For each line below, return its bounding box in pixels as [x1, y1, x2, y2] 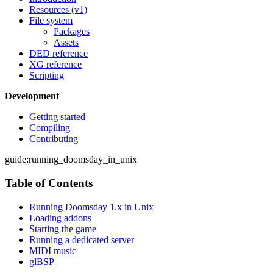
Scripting [29, 70, 64, 81]
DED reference [29, 48, 88, 59]
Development [5, 91, 59, 102]
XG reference [29, 59, 82, 70]
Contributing [29, 133, 78, 144]
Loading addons [29, 212, 91, 223]
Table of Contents [5, 177, 93, 190]
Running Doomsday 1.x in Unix [29, 201, 154, 212]
